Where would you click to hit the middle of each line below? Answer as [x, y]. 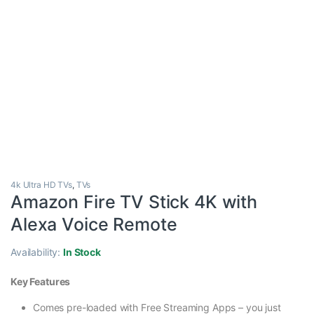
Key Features [41, 282]
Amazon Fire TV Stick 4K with [134, 202]
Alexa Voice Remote [94, 225]
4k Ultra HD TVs [41, 185]
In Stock [82, 252]
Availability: [37, 252]
